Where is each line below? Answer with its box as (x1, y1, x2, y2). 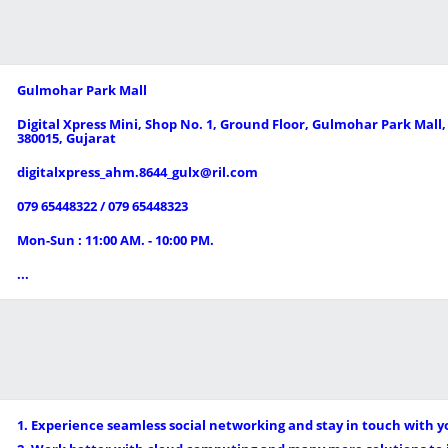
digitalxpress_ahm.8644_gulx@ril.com (17, 163, 258, 181)
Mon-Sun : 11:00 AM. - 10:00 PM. (17, 231, 214, 249)
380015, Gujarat (17, 129, 116, 147)
